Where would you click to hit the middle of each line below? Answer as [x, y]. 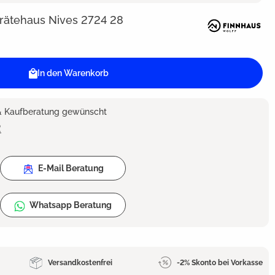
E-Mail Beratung [71, 168]
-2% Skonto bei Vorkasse [220, 262]
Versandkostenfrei [80, 262]
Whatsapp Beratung [71, 205]
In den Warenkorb [73, 73]
